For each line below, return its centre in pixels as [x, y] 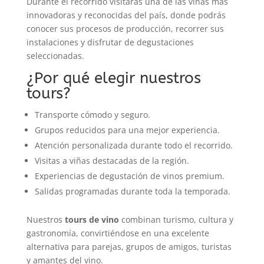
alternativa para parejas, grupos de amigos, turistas [129, 246]
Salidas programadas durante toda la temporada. [132, 191]
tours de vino [92, 219]
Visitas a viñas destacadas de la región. [112, 160]
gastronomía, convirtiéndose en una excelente [118, 233]
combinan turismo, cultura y [176, 219]
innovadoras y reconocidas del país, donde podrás [126, 15]
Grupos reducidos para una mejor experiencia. [127, 130]
